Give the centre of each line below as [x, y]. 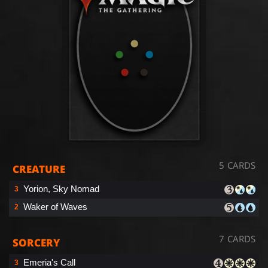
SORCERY [36, 242]
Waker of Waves [55, 206]
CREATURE [39, 169]
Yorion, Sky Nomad [61, 188]
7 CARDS [237, 238]
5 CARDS [237, 165]
